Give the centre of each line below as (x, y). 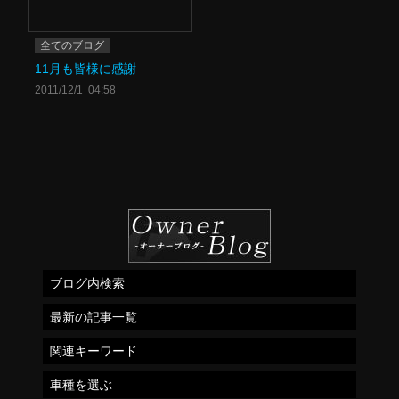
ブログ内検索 (87, 283)
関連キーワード (94, 350)
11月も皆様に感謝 (85, 68)
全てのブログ (72, 46)
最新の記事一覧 (94, 317)
